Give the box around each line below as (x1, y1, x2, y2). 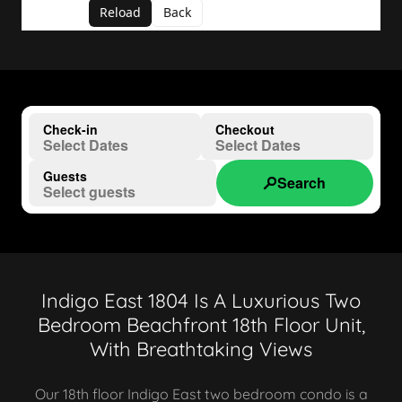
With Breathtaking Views (90, 336, 312, 362)
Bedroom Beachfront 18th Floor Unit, (37, 312, 365, 337)
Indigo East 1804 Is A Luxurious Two (41, 288, 361, 313)
